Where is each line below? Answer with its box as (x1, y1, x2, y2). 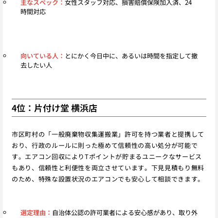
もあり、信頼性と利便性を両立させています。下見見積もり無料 (11, 163, 204, 173)
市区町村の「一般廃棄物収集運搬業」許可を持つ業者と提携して (11, 129, 204, 139)
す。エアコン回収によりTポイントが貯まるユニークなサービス (11, 152, 202, 162)
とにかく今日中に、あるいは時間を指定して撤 (64, 51, 198, 60)
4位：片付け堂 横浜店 (11, 101, 97, 114)
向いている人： (20, 51, 65, 60)
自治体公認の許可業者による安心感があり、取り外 (52, 208, 198, 217)
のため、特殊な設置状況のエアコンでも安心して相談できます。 (11, 174, 204, 184)
